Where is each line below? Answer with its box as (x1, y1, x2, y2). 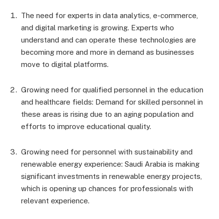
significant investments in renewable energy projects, (21, 172, 202, 180)
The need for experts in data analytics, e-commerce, (21, 11, 198, 20)
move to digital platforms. (21, 60, 109, 68)
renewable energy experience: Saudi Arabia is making (21, 159, 199, 168)
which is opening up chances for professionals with (21, 184, 193, 193)
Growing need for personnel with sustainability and (21, 147, 193, 156)
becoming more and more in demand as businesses (21, 47, 194, 56)
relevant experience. (21, 196, 89, 205)
